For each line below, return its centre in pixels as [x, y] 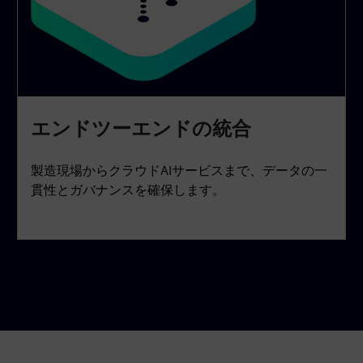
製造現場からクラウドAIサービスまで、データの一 [179, 170]
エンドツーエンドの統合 [141, 128]
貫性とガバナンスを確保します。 [128, 190]
